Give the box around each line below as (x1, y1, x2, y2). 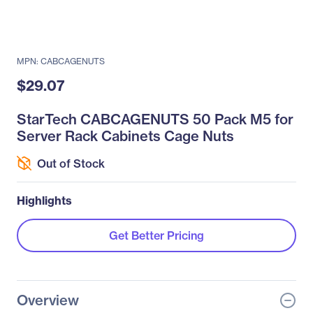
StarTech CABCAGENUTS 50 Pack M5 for (17, 110, 293, 128)
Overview (17, 291, 79, 309)
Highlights (17, 194, 72, 208)
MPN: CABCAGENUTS (17, 56, 105, 66)
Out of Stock (37, 156, 105, 170)
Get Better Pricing (109, 228, 204, 242)
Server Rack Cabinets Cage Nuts (17, 127, 234, 145)
